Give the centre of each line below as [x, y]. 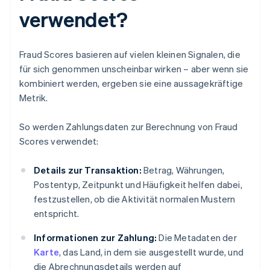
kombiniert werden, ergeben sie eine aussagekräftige [131, 83]
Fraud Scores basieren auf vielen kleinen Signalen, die [130, 55]
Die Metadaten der [197, 238]
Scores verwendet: [59, 141]
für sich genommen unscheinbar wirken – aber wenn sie [134, 69]
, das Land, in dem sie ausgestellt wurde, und [151, 252]
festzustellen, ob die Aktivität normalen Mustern [135, 199]
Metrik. [34, 98]
